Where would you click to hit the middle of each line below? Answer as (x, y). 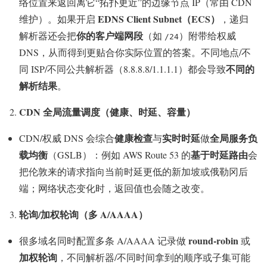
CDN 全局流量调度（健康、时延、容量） (107, 112)
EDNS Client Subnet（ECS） (159, 19)
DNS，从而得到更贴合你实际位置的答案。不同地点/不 (135, 52)
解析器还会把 (48, 36)
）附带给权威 (207, 36)
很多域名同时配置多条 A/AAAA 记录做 (104, 241)
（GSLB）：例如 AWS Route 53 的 (119, 155)
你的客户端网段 (110, 36)
